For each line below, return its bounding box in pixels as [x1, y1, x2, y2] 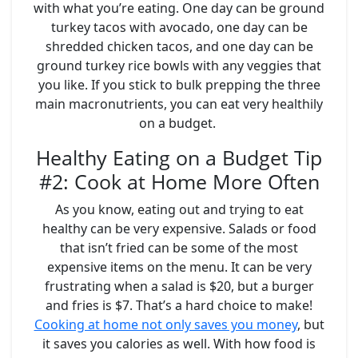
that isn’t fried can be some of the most [60, 238, 298, 257]
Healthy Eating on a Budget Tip [36, 143, 322, 171]
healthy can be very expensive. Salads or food [42, 219, 316, 237]
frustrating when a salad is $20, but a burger [44, 276, 314, 295]
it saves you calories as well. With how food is [42, 334, 316, 352]
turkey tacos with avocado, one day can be [50, 18, 308, 36]
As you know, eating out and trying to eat [54, 200, 304, 218]
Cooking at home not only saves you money [34, 315, 297, 333]
